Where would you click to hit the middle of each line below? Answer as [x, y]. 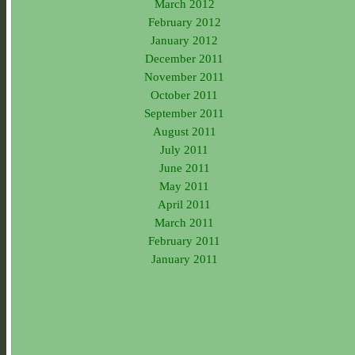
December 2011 [184, 58]
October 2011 [184, 94]
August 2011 [184, 131]
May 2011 [184, 185]
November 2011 [184, 76]
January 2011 [184, 258]
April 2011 [184, 204]
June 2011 [184, 167]
